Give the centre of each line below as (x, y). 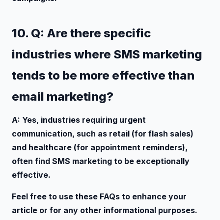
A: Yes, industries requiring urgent (79, 120)
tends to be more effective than (103, 75)
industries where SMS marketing (107, 54)
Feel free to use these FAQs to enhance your (99, 196)
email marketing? (63, 96)
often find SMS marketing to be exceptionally (101, 161)
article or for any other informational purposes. (105, 210)
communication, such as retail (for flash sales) (103, 133)
